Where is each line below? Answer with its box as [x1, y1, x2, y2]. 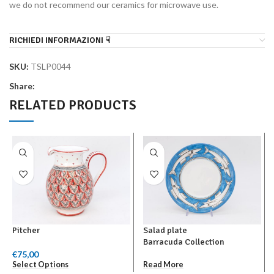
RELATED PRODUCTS [9, 97, 136, 113]
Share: [9, 81, 35, 91]
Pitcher [12, 224, 40, 235]
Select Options [12, 260, 68, 270]
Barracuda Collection [143, 236, 224, 247]
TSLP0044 [31, 61, 71, 72]
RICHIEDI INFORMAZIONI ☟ [9, 35, 111, 45]
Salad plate [143, 224, 187, 235]
